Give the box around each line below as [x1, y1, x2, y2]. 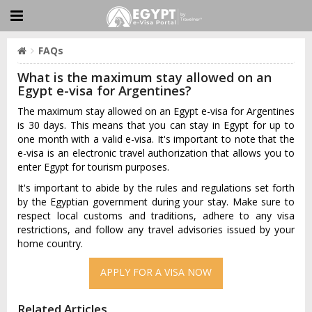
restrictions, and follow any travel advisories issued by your [17, 223, 295, 236]
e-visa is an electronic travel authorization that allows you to [17, 146, 295, 159]
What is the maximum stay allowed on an [17, 69, 272, 86]
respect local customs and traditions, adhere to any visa [17, 209, 295, 222]
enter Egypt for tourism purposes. [17, 160, 169, 173]
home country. [17, 237, 83, 250]
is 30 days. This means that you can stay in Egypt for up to [17, 118, 295, 132]
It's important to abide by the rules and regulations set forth [17, 181, 295, 194]
